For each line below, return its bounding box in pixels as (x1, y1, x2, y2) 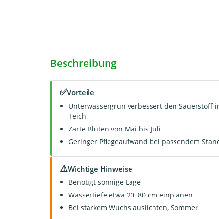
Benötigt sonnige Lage (68, 177, 141, 187)
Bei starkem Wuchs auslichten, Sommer (68, 203, 198, 213)
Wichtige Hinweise (68, 163, 132, 174)
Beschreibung (50, 56, 117, 70)
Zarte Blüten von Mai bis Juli (68, 124, 161, 134)
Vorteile (67, 87, 94, 97)
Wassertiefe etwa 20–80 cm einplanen (68, 190, 193, 200)
